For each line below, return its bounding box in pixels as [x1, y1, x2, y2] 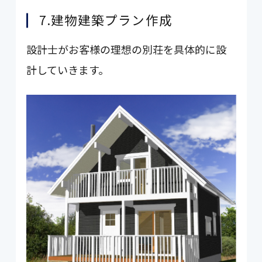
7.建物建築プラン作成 [39, 10, 173, 29]
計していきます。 [26, 61, 109, 77]
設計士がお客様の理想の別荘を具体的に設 [26, 41, 227, 57]
